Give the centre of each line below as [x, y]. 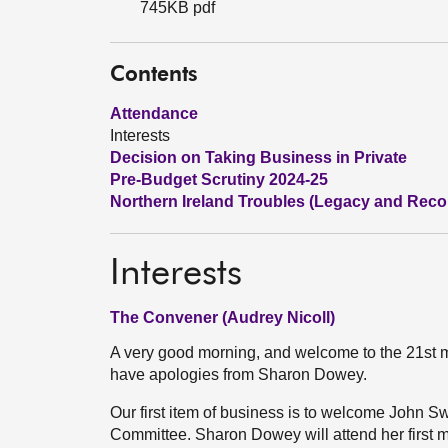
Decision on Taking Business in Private [258, 157]
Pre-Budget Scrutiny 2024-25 [219, 179]
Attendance [154, 113]
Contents [154, 75]
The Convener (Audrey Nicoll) [222, 317]
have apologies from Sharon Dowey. [238, 374]
